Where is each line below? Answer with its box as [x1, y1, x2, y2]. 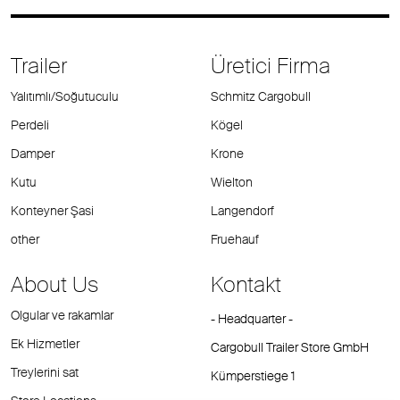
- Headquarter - [211, 311, 293, 328]
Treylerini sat [11, 364, 79, 381]
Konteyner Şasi [11, 203, 94, 220]
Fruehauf [211, 231, 259, 248]
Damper [11, 146, 54, 162]
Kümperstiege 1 [211, 368, 296, 385]
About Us [11, 271, 98, 299]
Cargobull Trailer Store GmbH [211, 339, 369, 356]
